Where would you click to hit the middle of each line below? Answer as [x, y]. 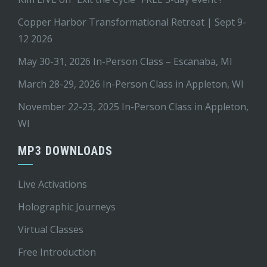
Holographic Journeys [67, 207]
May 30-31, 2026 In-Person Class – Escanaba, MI [125, 62]
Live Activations [52, 184]
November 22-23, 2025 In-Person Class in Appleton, [133, 107]
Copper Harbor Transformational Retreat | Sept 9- [132, 22]
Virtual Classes [51, 230]
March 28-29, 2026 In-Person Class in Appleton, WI [131, 84]
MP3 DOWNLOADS [65, 151]
